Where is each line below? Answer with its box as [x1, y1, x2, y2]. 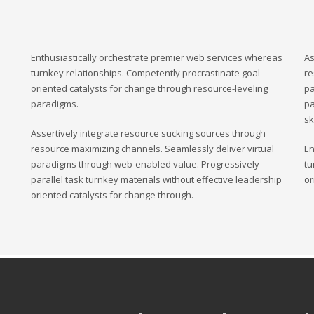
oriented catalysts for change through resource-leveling [31, 82, 268, 95]
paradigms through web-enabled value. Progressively [31, 158, 259, 170]
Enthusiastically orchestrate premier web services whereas [31, 51, 282, 64]
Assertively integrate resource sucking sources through [31, 127, 266, 139]
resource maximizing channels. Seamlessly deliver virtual [31, 142, 274, 155]
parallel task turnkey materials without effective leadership [31, 173, 282, 186]
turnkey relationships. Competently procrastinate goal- [31, 67, 263, 79]
